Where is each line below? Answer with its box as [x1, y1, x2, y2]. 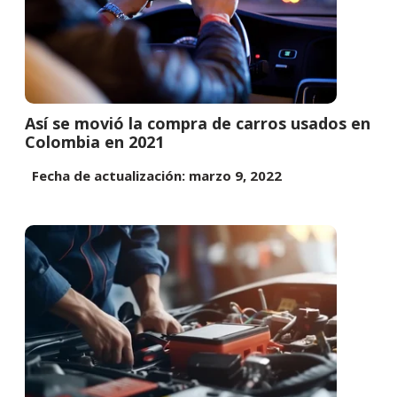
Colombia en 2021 [25, 131, 164, 153]
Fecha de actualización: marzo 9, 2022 [25, 167, 282, 185]
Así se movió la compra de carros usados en [25, 113, 370, 135]
